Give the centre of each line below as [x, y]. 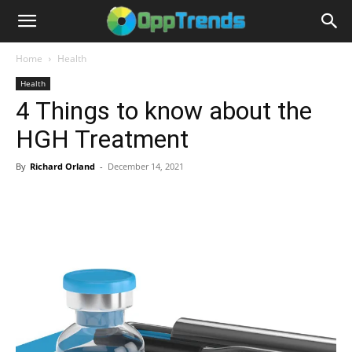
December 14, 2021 [146, 166]
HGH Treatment [102, 139]
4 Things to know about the [164, 111]
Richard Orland [62, 166]
